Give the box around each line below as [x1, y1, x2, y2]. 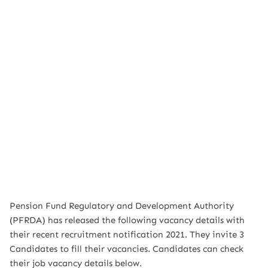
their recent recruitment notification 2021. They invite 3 [10, 229, 244, 240]
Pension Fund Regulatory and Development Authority [10, 200, 234, 211]
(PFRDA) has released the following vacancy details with [10, 215, 245, 226]
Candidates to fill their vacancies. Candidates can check [10, 243, 243, 254]
